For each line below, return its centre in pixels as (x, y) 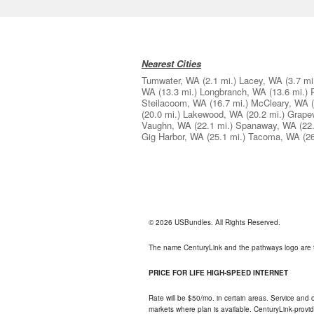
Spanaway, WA (266, 125)
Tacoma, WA (274, 137)
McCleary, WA (280, 103)
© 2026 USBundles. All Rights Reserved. (214, 223)
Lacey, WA (261, 81)
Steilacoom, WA (174, 103)
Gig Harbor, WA (173, 137)
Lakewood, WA (213, 114)
